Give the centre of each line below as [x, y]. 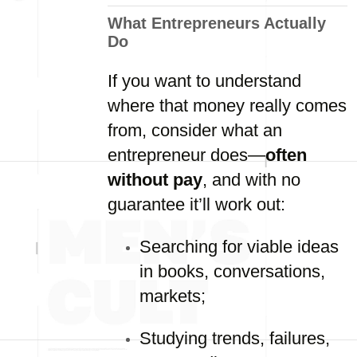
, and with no [251, 180]
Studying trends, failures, [235, 338]
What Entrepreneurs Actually [217, 23]
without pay [155, 180]
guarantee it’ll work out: [196, 204]
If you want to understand [204, 81]
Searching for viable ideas [239, 247]
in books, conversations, [232, 271]
